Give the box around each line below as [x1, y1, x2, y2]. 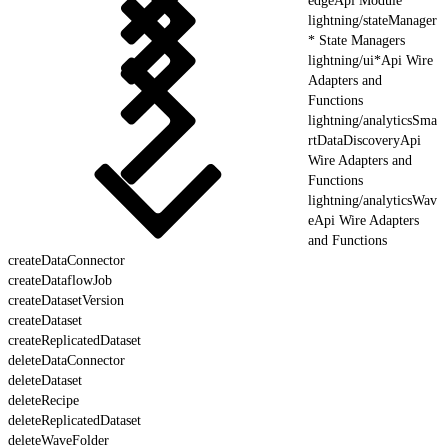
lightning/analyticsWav [308, 192, 437, 208]
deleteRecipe [8, 392, 79, 408]
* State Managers [308, 32, 405, 48]
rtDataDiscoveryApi [308, 132, 421, 148]
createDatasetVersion [8, 292, 124, 308]
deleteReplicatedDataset [8, 412, 141, 428]
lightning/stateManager [308, 12, 437, 28]
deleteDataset [8, 372, 82, 388]
